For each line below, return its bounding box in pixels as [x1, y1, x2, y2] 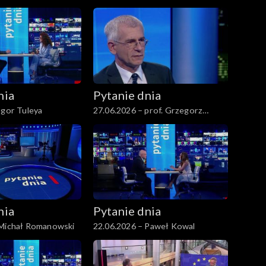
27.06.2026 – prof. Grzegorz [93, 104, 203, 115]
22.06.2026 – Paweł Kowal [93, 221, 195, 232]
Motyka [93, 117, 122, 128]
